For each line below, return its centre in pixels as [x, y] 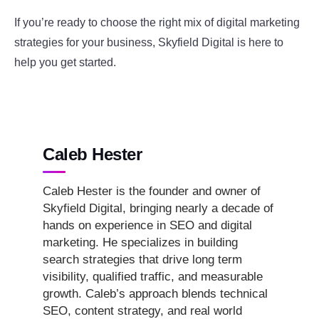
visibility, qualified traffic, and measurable [153, 277]
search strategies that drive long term [142, 260]
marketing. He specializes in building [140, 243]
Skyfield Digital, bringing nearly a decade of [158, 209]
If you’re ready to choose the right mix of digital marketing [157, 23]
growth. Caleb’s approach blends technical [155, 294]
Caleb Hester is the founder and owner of [152, 192]
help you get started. [65, 63]
